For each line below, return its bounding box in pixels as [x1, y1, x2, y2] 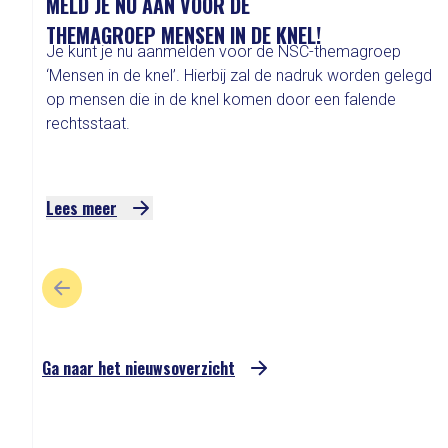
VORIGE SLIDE [60, 286, 153, 311]
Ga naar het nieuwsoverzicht [42, 356, 235, 380]
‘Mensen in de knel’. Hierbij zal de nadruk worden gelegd [46, 66, 432, 85]
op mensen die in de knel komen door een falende [46, 90, 396, 109]
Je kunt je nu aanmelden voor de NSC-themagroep [46, 42, 401, 61]
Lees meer [46, 196, 117, 220]
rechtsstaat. [46, 114, 130, 133]
